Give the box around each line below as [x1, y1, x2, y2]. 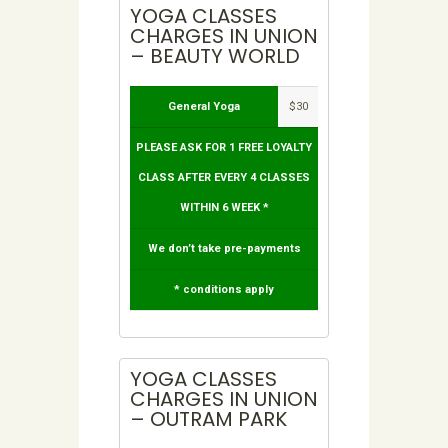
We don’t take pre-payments [147, 242, 301, 256]
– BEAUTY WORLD [130, 42, 300, 71]
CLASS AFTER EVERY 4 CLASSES [138, 171, 310, 185]
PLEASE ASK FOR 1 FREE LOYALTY [136, 141, 312, 155]
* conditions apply [174, 283, 274, 297]
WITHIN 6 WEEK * [179, 201, 269, 215]
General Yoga [168, 100, 240, 114]
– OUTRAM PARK [130, 405, 287, 434]
